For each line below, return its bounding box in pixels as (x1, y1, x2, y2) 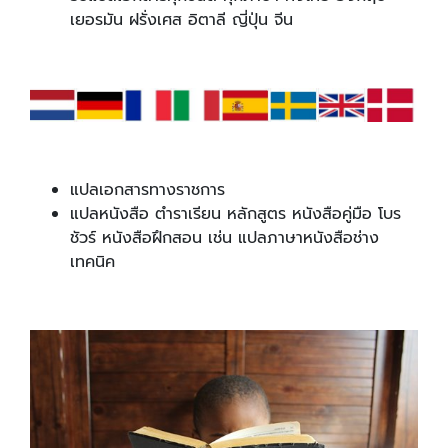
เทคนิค (70, 250, 115, 275)
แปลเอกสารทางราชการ (70, 178, 225, 203)
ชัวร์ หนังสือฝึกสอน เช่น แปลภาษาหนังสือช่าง (70, 226, 379, 251)
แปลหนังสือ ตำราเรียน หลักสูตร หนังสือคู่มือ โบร (70, 202, 401, 227)
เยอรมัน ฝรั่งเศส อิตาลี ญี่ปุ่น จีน (70, 8, 299, 33)
